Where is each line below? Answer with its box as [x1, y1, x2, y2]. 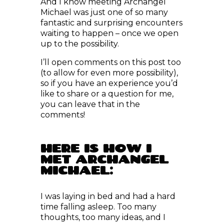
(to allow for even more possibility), [40, 52, 178, 61]
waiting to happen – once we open [40, 12, 178, 22]
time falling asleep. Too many [40, 186, 156, 195]
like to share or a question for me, [40, 73, 173, 82]
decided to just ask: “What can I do [40, 207, 178, 216]
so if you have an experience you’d [40, 62, 178, 72]
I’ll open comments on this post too [40, 41, 181, 51]
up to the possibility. [40, 23, 119, 32]
